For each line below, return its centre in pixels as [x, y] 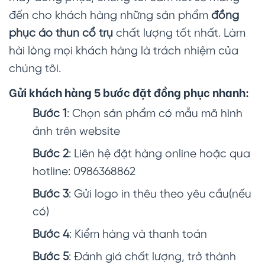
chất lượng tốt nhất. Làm [179, 34]
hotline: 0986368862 [84, 172]
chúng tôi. [35, 70]
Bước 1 [50, 114]
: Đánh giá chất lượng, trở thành [152, 258]
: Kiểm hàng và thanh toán [138, 235]
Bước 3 [51, 195]
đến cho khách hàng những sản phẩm [110, 16]
